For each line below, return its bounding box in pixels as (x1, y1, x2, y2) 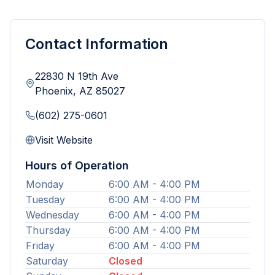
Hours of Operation (25, 159, 129, 172)
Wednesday (26, 209, 79, 221)
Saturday (26, 255, 68, 267)
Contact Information (25, 35, 168, 53)
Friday (26, 239, 55, 252)
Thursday (26, 224, 71, 236)
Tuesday (26, 193, 65, 206)
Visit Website (35, 134, 93, 146)
